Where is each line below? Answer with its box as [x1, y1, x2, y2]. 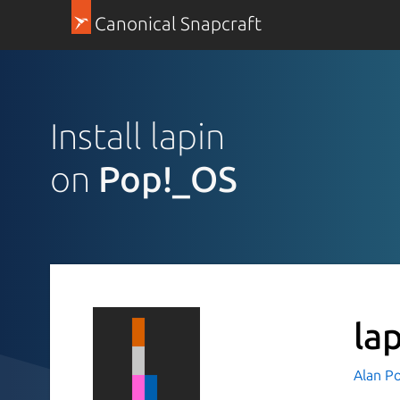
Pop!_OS [98, 158, 237, 199]
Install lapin [50, 115, 225, 156]
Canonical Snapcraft [94, 13, 262, 34]
